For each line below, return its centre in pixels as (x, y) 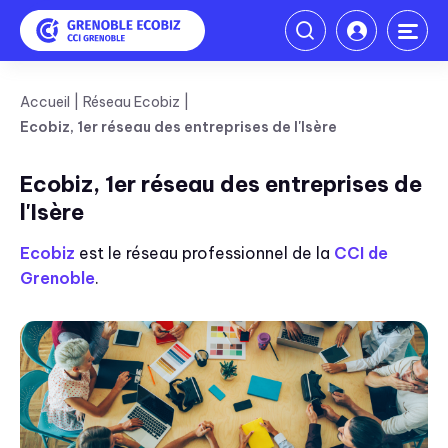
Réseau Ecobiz (131, 102)
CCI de (361, 253)
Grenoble (57, 278)
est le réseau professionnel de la (206, 253)
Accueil (45, 102)
